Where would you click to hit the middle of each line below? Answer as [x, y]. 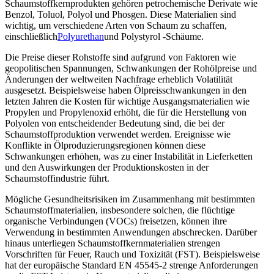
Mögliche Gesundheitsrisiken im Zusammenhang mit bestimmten [130, 199]
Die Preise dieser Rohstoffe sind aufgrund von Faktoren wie [120, 57]
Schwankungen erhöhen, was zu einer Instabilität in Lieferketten [129, 156]
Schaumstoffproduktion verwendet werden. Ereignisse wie [118, 134]
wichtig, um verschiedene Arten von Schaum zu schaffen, [116, 25]
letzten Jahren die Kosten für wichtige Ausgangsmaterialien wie [127, 101]
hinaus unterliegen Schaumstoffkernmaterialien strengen [113, 243]
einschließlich [31, 36]
